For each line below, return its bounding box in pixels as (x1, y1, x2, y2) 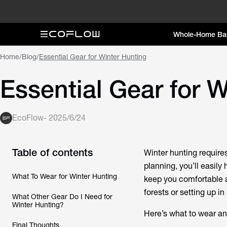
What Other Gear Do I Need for (12, 193, 112, 201)
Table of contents (12, 146, 93, 158)
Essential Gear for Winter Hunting (39, 53, 146, 61)
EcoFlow (12, 113, 44, 123)
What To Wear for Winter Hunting (12, 172, 117, 180)
